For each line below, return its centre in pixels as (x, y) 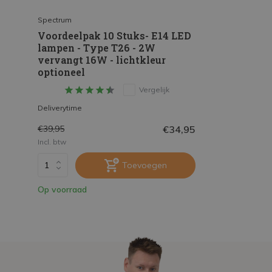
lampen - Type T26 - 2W (97, 47)
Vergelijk (154, 89)
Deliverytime (60, 107)
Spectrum (55, 19)
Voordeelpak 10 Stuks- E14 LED (114, 35)
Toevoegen (144, 165)
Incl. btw (52, 141)
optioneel (61, 72)
